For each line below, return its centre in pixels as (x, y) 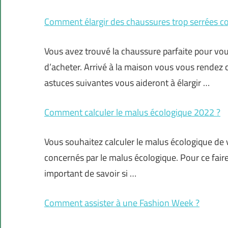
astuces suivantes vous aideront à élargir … (127, 83)
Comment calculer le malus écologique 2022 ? (132, 112)
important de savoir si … (90, 174)
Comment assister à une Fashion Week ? (122, 203)
